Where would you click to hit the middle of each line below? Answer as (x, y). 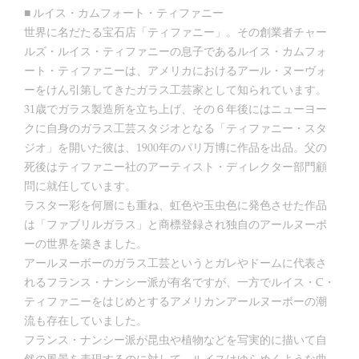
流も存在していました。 (86, 321)
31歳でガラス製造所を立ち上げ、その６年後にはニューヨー (175, 109)
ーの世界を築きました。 (86, 244)
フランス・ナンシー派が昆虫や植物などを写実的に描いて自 (175, 340)
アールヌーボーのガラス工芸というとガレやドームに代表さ (175, 263)
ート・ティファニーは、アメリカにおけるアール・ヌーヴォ (175, 71)
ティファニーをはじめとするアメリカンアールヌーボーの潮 (175, 301)
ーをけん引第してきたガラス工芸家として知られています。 (175, 90)
